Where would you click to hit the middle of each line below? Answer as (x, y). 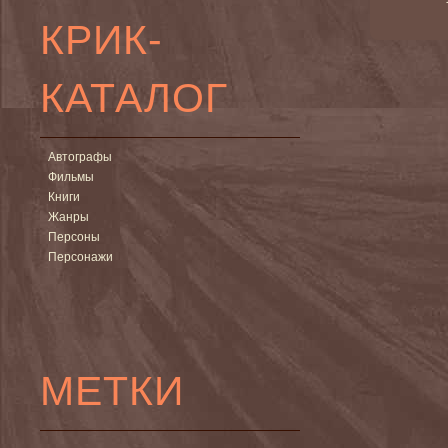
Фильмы (71, 176)
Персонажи (80, 256)
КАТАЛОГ (134, 97)
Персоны (74, 236)
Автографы (80, 156)
